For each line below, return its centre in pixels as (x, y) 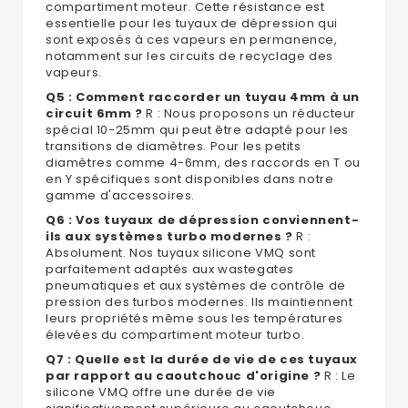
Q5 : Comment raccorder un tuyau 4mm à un (203, 97)
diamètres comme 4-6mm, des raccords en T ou (203, 163)
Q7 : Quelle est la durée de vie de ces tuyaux (202, 360)
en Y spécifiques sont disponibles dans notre (190, 179)
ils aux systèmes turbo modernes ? (169, 237)
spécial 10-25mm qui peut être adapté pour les (198, 130)
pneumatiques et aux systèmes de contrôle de (196, 286)
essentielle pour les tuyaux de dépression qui (192, 24)
